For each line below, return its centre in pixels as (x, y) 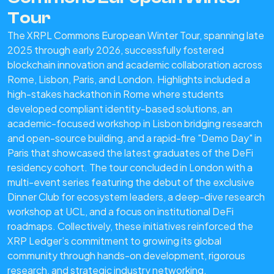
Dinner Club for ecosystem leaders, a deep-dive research (136, 197)
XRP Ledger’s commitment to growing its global (114, 241)
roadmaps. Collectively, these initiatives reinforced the (130, 226)
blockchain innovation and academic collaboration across (135, 65)
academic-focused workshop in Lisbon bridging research (135, 124)
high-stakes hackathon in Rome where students (116, 94)
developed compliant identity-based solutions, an (120, 109)
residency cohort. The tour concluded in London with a (130, 168)
